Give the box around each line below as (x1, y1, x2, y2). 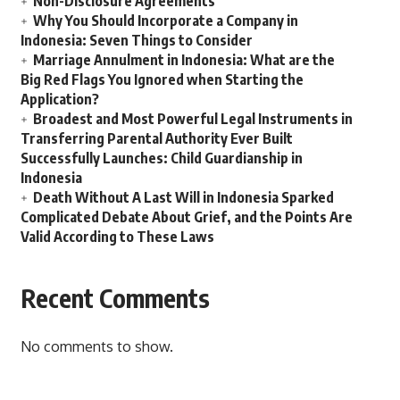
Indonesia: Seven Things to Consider (20, 31, 253, 50)
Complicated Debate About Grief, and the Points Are (20, 208, 353, 227)
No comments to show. (20, 337, 173, 356)
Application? (20, 90, 99, 109)
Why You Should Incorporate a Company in (32, 12, 298, 30)
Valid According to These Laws (20, 228, 214, 246)
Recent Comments (20, 282, 210, 314)
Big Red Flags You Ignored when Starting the (20, 71, 304, 89)
